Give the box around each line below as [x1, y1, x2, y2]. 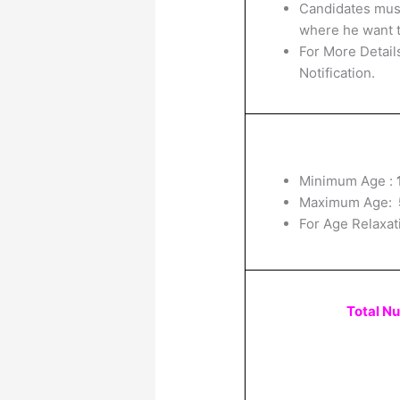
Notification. [299, 63, 376, 81]
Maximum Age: [299, 193, 396, 211]
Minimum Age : [299, 171, 397, 189]
